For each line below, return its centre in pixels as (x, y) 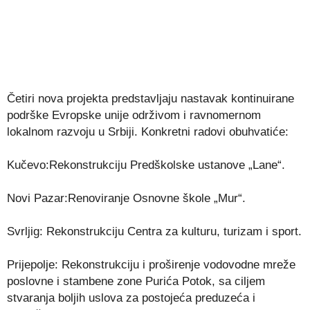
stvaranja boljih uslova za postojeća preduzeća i (131, 298)
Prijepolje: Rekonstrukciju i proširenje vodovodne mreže (151, 264)
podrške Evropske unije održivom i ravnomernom (134, 115)
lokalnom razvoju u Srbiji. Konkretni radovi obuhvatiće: (148, 131)
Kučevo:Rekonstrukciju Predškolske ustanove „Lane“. (146, 165)
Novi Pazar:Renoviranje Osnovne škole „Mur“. (126, 198)
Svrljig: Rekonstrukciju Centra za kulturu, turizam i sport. (154, 231)
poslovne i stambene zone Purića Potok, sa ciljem (136, 281)
